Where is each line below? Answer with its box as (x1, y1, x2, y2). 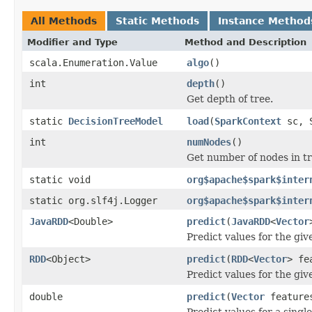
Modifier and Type (27, 36, 118, 47)
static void (29, 173, 91, 185)
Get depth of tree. (187, 93, 273, 104)
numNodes (187, 136, 231, 148)
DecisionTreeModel (68, 115, 163, 127)
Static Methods (116, 15, 199, 26)
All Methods (31, 15, 97, 26)
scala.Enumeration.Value (29, 56, 157, 68)
